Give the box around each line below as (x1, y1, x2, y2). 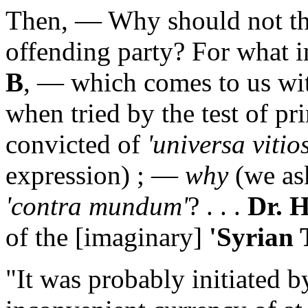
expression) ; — (5, 160, 185, 190)
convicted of (5, 129, 147, 159)
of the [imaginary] (5, 222, 209, 252)
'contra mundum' (5, 191, 188, 221)
